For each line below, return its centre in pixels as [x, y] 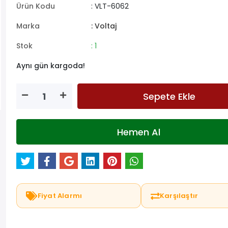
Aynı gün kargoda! [50, 66]
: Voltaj [104, 26]
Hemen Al [138, 132]
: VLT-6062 [110, 6]
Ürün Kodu [35, 6]
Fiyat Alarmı [60, 196]
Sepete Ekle [169, 96]
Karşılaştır [179, 196]
